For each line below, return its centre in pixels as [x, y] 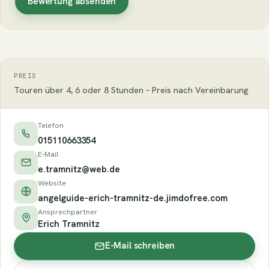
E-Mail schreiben [140, 246]
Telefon [51, 125]
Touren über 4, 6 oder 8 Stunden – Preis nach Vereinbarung [131, 89]
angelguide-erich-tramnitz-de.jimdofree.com [133, 198]
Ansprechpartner [68, 211]
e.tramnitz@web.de [79, 169]
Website [52, 183]
